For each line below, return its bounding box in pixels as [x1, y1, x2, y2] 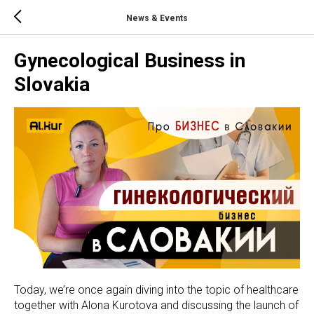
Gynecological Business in [14, 49, 245, 72]
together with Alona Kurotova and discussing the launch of [14, 298, 299, 312]
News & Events [126, 13, 188, 23]
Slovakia [14, 73, 90, 96]
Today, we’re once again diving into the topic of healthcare [14, 282, 299, 296]
